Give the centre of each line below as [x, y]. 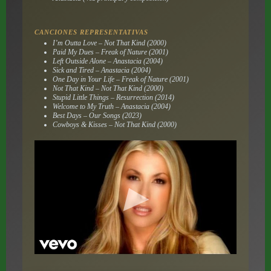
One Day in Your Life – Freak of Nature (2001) [120, 79]
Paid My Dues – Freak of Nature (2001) [110, 52]
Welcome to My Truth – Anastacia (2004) [111, 106]
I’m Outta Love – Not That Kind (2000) [109, 43]
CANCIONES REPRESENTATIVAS [91, 32]
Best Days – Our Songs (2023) [97, 115]
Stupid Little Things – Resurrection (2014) [113, 97]
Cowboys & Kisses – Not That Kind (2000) [114, 124]
